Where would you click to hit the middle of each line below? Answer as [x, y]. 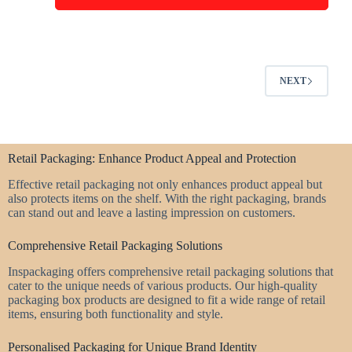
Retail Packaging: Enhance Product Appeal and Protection [152, 158]
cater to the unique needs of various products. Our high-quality [163, 285]
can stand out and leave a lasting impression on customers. [152, 212]
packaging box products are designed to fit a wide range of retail [167, 299]
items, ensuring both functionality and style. [115, 313]
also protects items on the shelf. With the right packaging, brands [167, 198]
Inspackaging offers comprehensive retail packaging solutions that [170, 271]
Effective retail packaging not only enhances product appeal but [165, 184]
